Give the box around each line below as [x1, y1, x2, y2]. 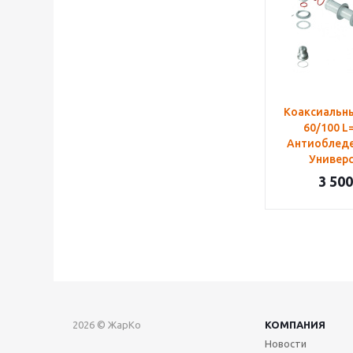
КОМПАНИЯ [265, 319, 325, 330]
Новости [265, 338, 307, 349]
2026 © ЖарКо [72, 319, 141, 330]
